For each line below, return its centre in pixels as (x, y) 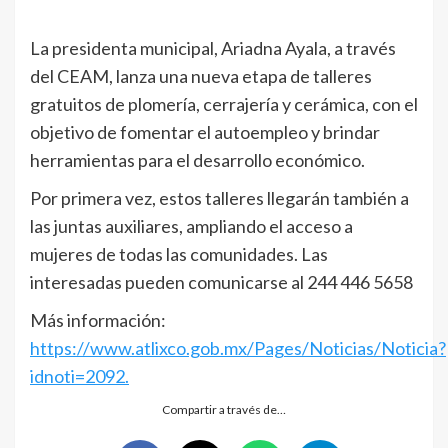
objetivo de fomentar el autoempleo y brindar (205, 131)
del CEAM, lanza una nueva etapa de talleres (201, 75)
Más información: (98, 319)
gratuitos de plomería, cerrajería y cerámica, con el (224, 103)
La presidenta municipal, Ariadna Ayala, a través (213, 47)
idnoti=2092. (79, 375)
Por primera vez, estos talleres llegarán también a (219, 197)
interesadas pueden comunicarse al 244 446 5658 (221, 281)
